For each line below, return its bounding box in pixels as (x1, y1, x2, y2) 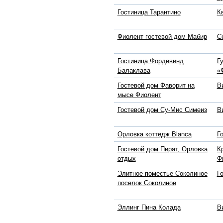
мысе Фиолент (117, 91, 161, 99)
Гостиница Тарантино (117, 8, 181, 16)
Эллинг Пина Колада (117, 204, 181, 212)
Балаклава (117, 67, 150, 75)
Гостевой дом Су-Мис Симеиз (117, 106, 207, 114)
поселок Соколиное (117, 179, 176, 187)
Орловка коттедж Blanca (117, 130, 192, 138)
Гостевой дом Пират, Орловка (117, 145, 208, 153)
